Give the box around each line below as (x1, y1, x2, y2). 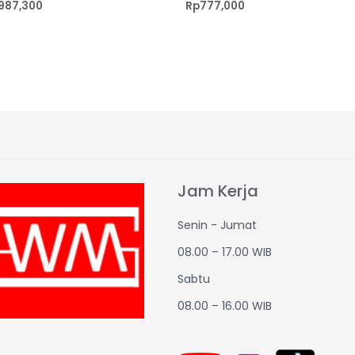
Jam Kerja (177, 180, 258, 203)
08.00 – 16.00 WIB (177, 298, 272, 315)
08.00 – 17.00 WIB (177, 244, 272, 261)
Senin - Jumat (177, 217, 257, 234)
